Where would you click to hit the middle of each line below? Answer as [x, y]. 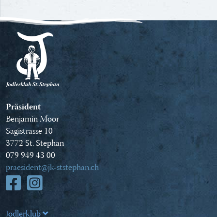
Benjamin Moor [32, 119]
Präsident [23, 107]
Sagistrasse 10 [29, 132]
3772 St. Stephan [35, 144]
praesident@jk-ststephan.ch [52, 168]
